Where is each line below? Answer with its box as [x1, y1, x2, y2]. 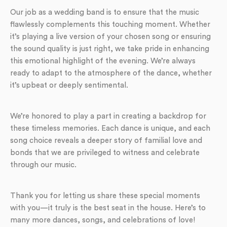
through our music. [10, 161, 77, 169]
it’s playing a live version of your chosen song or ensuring [10, 32, 211, 41]
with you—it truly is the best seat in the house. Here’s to [10, 204, 206, 212]
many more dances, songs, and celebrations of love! [10, 216, 195, 224]
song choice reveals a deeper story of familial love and [10, 136, 202, 144]
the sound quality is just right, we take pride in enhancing [10, 45, 209, 53]
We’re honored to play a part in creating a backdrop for [10, 112, 206, 120]
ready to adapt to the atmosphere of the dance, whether [10, 69, 212, 77]
